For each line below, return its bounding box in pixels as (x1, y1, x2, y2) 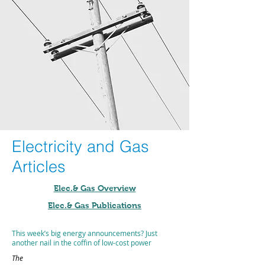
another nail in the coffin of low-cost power (12, 238, 151, 247)
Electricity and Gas (12, 137, 149, 156)
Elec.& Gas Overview (53, 183, 136, 193)
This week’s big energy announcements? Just (12, 228, 157, 238)
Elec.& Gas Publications (48, 201, 141, 210)
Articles (12, 157, 75, 176)
